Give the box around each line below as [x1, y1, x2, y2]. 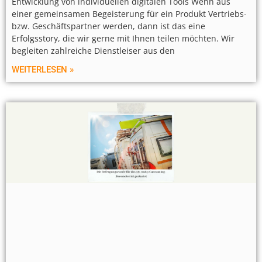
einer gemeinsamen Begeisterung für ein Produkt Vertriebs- [12, 8, 247, 20]
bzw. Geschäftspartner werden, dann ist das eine [12, 20, 205, 32]
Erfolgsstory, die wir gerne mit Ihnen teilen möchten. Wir [12, 33, 235, 44]
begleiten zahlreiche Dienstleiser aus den [12, 45, 175, 57]
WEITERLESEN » [12, 64, 74, 75]
